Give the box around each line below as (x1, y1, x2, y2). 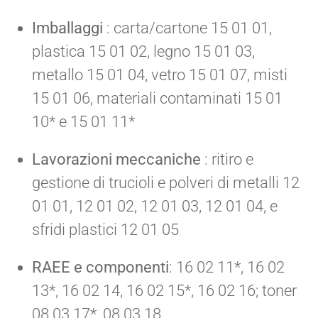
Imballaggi (32, 18, 103, 37)
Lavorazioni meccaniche (32, 150, 201, 168)
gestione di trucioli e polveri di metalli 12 (32, 173, 300, 192)
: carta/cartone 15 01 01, (103, 18, 272, 37)
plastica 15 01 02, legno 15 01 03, (32, 42, 255, 60)
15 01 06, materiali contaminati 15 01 (32, 89, 283, 107)
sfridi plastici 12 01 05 (32, 220, 179, 238)
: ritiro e (201, 150, 253, 168)
